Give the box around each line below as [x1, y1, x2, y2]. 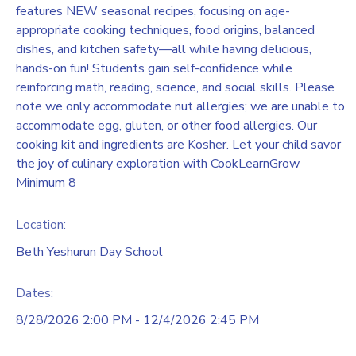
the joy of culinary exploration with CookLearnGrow [16, 154, 300, 172]
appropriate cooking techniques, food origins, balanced [16, 21, 315, 39]
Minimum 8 [16, 173, 76, 192]
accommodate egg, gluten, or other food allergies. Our [16, 116, 317, 134]
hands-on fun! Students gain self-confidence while [16, 59, 292, 77]
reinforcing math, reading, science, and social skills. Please [16, 78, 335, 96]
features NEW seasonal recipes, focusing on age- [16, 2, 290, 20]
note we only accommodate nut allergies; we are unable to [16, 97, 345, 115]
